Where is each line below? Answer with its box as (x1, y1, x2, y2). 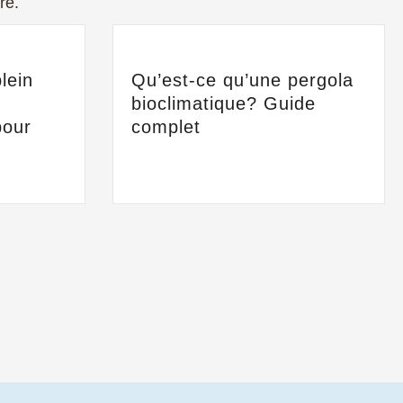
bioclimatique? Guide (130, 94, 316, 113)
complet (130, 117, 201, 137)
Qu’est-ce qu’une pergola (130, 70, 354, 90)
